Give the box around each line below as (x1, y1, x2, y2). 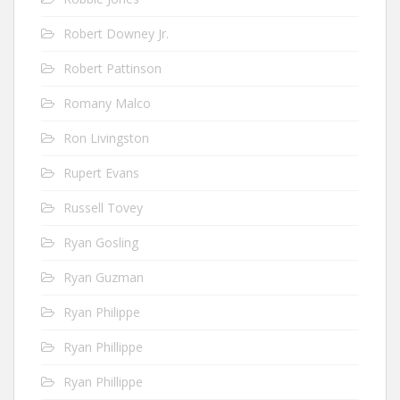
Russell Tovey (63, 198, 143, 216)
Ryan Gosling (63, 233, 138, 251)
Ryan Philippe (63, 303, 140, 321)
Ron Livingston (63, 129, 149, 146)
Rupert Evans (63, 163, 139, 181)
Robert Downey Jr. (63, 24, 169, 42)
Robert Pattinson (63, 59, 162, 77)
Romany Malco (63, 94, 151, 112)
